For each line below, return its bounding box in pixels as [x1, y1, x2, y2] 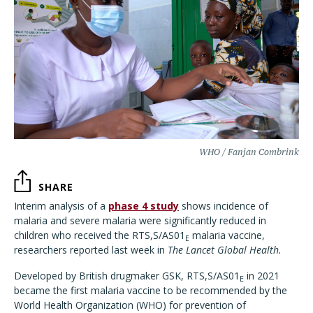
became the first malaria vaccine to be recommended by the [14, 284, 287, 297]
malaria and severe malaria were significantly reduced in [14, 214, 266, 227]
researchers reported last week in [14, 243, 168, 256]
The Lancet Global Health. [168, 243, 282, 256]
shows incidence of [179, 199, 268, 212]
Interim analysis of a [14, 199, 108, 212]
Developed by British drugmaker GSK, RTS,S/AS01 [14, 269, 240, 282]
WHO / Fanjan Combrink [199, 147, 299, 157]
